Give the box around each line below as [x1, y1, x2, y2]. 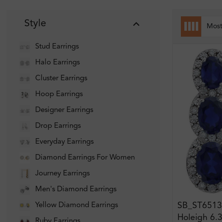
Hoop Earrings [35, 91, 83, 99]
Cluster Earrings [35, 75, 88, 83]
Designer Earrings [35, 107, 94, 114]
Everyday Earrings [35, 138, 94, 146]
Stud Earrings [35, 43, 79, 51]
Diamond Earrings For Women [35, 154, 135, 162]
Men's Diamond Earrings [35, 186, 117, 194]
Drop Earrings [35, 122, 81, 130]
